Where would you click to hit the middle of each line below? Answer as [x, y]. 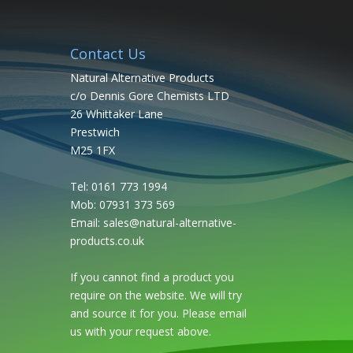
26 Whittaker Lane [117, 113]
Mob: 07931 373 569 [123, 204]
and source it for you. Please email [159, 313]
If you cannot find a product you [152, 277]
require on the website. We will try [156, 295]
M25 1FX [93, 150]
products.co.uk [108, 240]
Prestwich [95, 132]
